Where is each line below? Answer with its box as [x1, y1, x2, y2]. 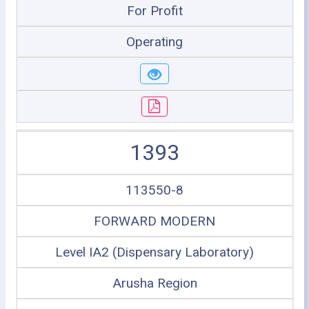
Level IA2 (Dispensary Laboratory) [55, 244, 254, 260]
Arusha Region [112, 275, 197, 291]
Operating [126, 34, 183, 50]
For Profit [126, 3, 183, 19]
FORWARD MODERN [94, 213, 215, 229]
